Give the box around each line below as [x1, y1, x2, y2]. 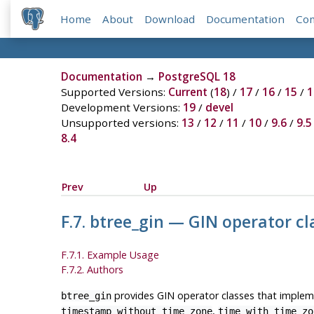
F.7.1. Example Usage [60, 248, 159, 262]
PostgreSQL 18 [158, 69, 235, 84]
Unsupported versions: [60, 116, 182, 130]
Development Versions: [60, 100, 183, 115]
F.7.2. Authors [60, 263, 123, 277]
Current [168, 85, 207, 100]
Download [144, 12, 196, 27]
